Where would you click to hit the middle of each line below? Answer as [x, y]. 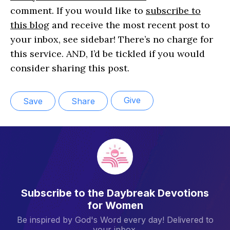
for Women [115, 205]
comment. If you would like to [78, 11]
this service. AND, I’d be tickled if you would [108, 54]
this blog [30, 25]
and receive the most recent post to [130, 25]
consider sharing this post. [70, 68]
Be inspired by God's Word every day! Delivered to [115, 219]
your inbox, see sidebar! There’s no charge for [112, 40]
